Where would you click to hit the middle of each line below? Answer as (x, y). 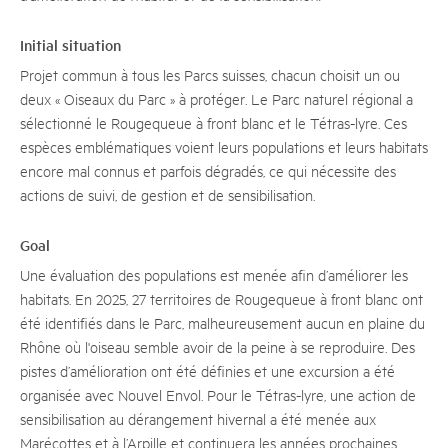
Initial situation (70, 44)
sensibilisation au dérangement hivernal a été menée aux (198, 418)
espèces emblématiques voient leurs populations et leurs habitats (224, 146)
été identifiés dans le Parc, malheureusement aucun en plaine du (222, 322)
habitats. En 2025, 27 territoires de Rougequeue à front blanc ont (221, 298)
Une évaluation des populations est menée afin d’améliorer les (214, 274)
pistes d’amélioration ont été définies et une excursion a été (207, 370)
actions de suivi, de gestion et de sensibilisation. (167, 194)
